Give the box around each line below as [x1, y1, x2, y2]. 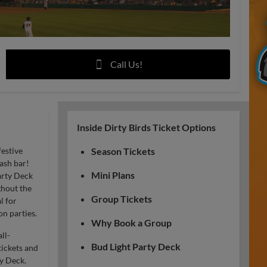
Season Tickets [91, 145, 155, 157]
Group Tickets [91, 193, 152, 204]
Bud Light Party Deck [91, 241, 181, 252]
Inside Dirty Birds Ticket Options [77, 122, 216, 133]
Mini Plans [91, 169, 135, 181]
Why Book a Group [91, 217, 172, 228]
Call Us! [110, 58, 142, 70]
